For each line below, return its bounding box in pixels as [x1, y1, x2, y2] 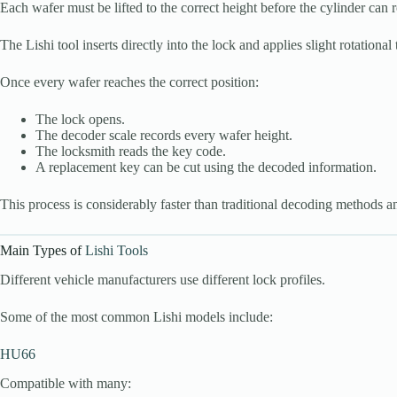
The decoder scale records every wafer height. [35, 128, 292, 144]
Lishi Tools [85, 243, 148, 259]
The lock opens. [35, 112, 125, 128]
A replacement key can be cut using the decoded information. [35, 160, 377, 175]
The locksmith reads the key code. [35, 144, 226, 160]
